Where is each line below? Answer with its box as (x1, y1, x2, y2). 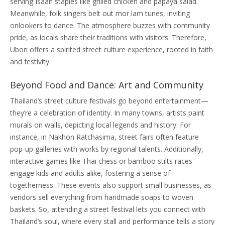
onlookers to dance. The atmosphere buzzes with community (10, 21, 210, 30)
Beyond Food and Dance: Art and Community (10, 79, 203, 91)
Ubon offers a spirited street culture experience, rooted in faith (10, 45, 213, 54)
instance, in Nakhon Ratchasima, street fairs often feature (10, 132, 199, 142)
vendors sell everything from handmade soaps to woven (10, 192, 193, 202)
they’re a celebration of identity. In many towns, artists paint (10, 108, 204, 118)
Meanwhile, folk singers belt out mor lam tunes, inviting (10, 9, 190, 18)
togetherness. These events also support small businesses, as (10, 180, 211, 190)
